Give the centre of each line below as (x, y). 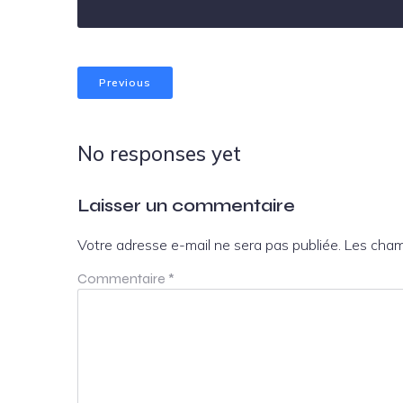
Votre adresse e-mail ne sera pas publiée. (209, 244)
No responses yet (159, 153)
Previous (125, 82)
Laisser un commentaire (186, 205)
